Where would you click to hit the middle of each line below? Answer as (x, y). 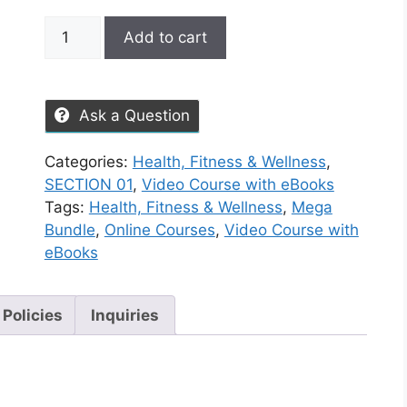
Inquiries (125, 315)
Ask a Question (134, 116)
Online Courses (159, 230)
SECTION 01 (88, 185)
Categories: (88, 162)
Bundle (69, 230)
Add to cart (165, 38)
